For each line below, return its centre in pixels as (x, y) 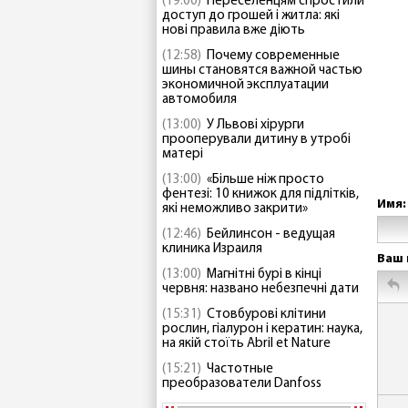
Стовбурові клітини (266, 315)
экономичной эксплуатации (245, 85)
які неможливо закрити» (235, 209)
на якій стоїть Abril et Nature (246, 344)
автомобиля (199, 100)
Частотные (240, 369)
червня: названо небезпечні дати (260, 289)
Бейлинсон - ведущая (271, 235)
